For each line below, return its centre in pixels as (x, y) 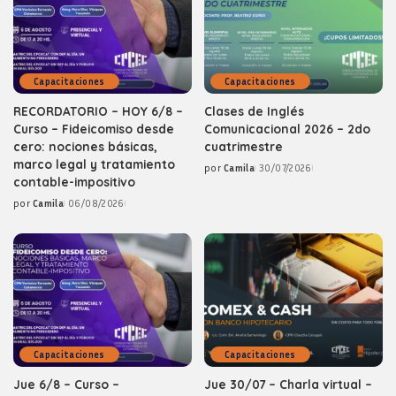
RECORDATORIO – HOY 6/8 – (98, 110)
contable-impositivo (74, 181)
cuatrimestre (244, 146)
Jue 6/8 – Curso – (66, 384)
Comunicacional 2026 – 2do (287, 128)
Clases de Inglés (254, 110)
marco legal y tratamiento (94, 164)
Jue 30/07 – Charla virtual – (288, 384)
